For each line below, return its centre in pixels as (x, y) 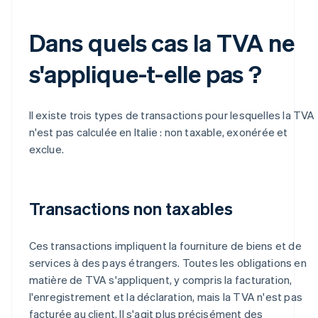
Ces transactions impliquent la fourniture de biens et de (165, 245)
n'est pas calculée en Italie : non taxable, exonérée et (158, 132)
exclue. (46, 149)
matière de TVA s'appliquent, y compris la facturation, (160, 279)
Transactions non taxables (131, 208)
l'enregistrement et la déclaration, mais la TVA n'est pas (165, 296)
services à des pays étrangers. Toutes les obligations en (168, 262)
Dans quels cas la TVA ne (162, 42)
